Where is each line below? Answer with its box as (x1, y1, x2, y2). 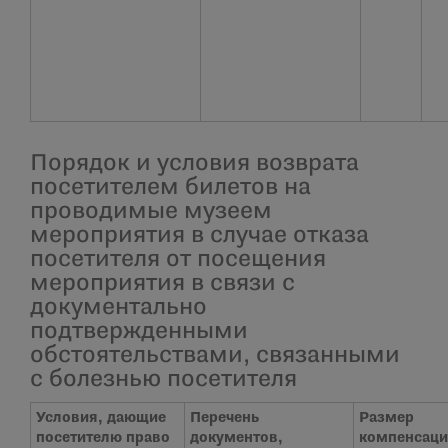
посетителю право (36, 431, 170, 445)
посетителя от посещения (30, 249, 326, 271)
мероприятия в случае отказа (30, 225, 369, 247)
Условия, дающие (36, 411, 166, 425)
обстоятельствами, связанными (30, 345, 400, 367)
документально (30, 297, 207, 319)
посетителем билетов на (30, 177, 311, 199)
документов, (190, 431, 283, 445)
